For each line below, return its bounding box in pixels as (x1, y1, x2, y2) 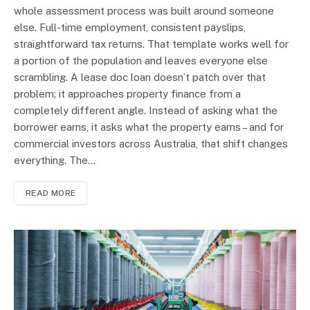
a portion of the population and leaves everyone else (14, 55, 268, 67)
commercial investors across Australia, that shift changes (14, 138, 288, 150)
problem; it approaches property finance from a (14, 88, 241, 100)
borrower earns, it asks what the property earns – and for (14, 121, 284, 134)
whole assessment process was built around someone (14, 5, 274, 17)
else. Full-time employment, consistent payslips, (14, 21, 246, 34)
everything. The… (14, 154, 95, 167)
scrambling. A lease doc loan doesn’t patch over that (14, 71, 266, 84)
